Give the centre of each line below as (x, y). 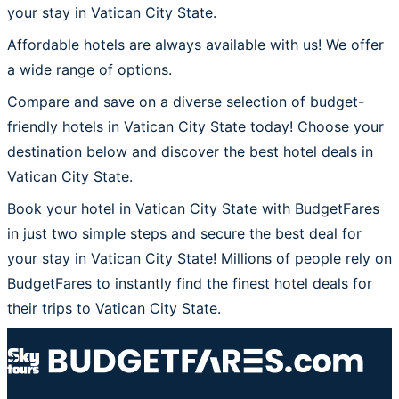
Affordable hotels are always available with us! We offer (195, 44)
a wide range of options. (90, 69)
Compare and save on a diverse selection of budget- (186, 101)
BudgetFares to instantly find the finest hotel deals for (190, 283)
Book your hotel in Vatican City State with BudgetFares (193, 208)
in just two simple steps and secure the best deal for (184, 233)
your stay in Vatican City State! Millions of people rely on (199, 258)
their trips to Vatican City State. (114, 308)
